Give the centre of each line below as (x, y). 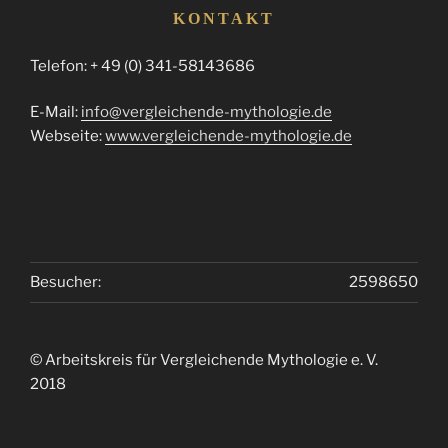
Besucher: (65, 282)
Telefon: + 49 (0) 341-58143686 (142, 65)
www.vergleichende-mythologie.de (228, 136)
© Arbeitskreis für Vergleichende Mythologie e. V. (207, 359)
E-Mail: (55, 112)
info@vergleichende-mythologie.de (206, 112)
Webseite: (67, 136)
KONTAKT (224, 18)
